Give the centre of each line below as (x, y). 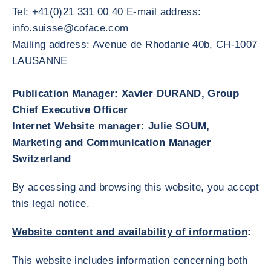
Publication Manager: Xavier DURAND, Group (126, 93)
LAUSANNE (40, 61)
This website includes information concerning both (130, 260)
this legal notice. (51, 204)
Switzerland (42, 159)
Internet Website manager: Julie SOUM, (111, 126)
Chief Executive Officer (70, 110)
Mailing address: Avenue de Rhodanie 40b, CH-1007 (135, 44)
